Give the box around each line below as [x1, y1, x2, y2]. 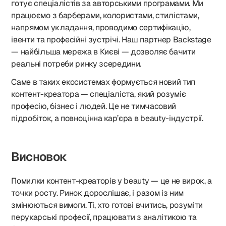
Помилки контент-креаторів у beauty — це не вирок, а [11, 176, 212, 186]
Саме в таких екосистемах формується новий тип [11, 77, 195, 87]
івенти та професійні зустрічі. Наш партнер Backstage [11, 34, 211, 45]
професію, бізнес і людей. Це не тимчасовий [11, 101, 176, 111]
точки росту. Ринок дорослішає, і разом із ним [11, 188, 184, 198]
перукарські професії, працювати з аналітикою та [11, 212, 197, 222]
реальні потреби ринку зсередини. [11, 59, 142, 69]
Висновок [11, 149, 67, 164]
